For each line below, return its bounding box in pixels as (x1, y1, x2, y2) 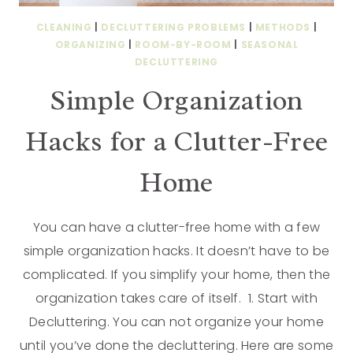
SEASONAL (240, 38, 299, 51)
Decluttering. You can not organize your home (28, 313, 325, 331)
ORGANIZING (54, 38, 126, 51)
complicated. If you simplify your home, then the (22, 266, 331, 284)
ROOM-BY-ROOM (135, 38, 232, 51)
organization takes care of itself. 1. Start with (35, 289, 318, 307)
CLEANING (35, 20, 92, 34)
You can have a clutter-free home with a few (32, 218, 321, 236)
